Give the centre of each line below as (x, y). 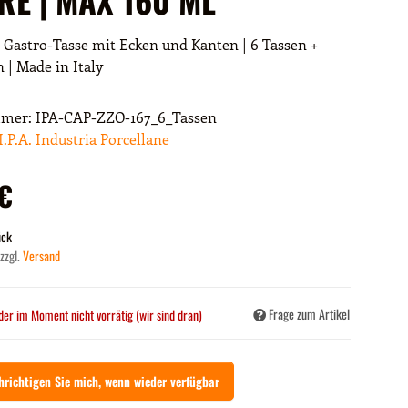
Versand (41, 255)
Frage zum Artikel (309, 314)
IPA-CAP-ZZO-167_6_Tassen (126, 117)
